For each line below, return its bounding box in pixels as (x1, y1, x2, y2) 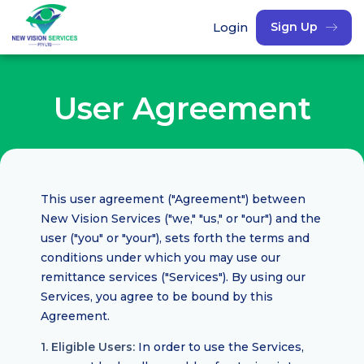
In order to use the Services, (135, 340, 304, 354)
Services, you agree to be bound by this (41, 289, 273, 304)
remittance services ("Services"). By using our (41, 270, 305, 284)
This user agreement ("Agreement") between (41, 192, 305, 206)
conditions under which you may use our (41, 250, 280, 265)
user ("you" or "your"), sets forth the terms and (41, 231, 310, 245)
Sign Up (271, 19, 318, 35)
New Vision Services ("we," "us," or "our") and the (41, 211, 321, 226)
